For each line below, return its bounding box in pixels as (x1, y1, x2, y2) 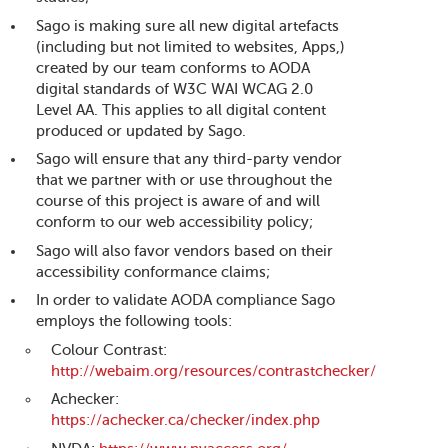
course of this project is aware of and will (36, 193, 321, 209)
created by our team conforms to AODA (36, 59, 311, 76)
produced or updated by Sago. (36, 122, 247, 139)
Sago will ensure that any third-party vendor (36, 151, 343, 167)
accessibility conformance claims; (36, 263, 271, 280)
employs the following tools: (36, 313, 233, 329)
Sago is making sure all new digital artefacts (36, 17, 340, 34)
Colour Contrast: (51, 341, 168, 358)
